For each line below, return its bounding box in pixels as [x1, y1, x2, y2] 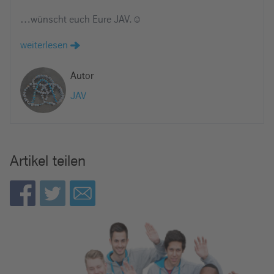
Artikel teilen [10, 151, 86, 169]
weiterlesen [20, 39, 70, 51]
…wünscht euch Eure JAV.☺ [20, 13, 142, 26]
